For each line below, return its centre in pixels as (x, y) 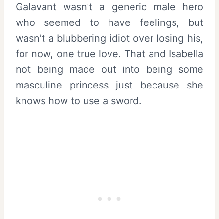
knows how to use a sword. (79, 100)
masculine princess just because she (109, 85)
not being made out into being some (109, 69)
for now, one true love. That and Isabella (109, 54)
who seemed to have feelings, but (109, 22)
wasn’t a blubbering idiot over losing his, (109, 38)
